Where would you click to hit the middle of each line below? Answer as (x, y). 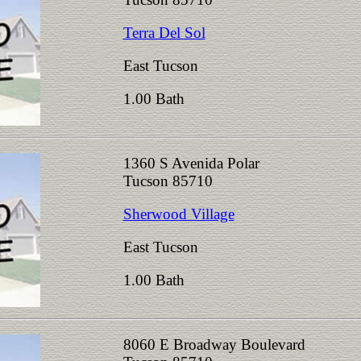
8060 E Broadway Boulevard (214, 344)
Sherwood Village (178, 214)
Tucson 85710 (176, 181)
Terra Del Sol (164, 33)
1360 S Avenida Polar (191, 163)
